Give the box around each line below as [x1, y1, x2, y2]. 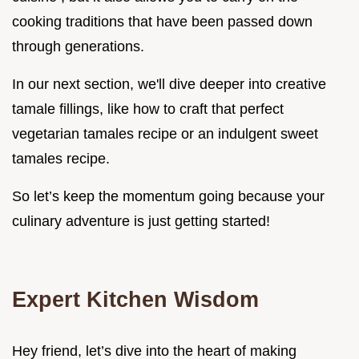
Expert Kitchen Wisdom [12, 287, 259, 313]
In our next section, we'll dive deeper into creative [12, 76, 326, 93]
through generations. [12, 38, 144, 55]
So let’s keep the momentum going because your [12, 188, 325, 205]
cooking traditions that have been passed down [12, 14, 313, 30]
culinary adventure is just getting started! [12, 213, 270, 230]
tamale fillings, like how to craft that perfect [12, 101, 284, 118]
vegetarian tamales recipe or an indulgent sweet [12, 126, 318, 143]
